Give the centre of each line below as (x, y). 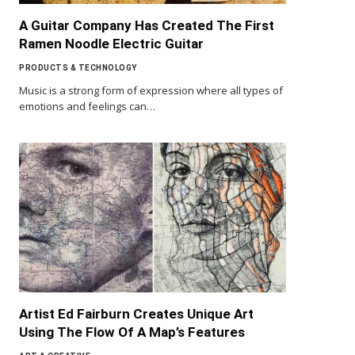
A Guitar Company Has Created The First (147, 25)
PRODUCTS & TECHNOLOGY (78, 67)
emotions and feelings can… (87, 106)
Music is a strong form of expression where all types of (151, 90)
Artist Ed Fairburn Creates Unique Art (136, 314)
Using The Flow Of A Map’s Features (132, 332)
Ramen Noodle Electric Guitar (111, 43)
